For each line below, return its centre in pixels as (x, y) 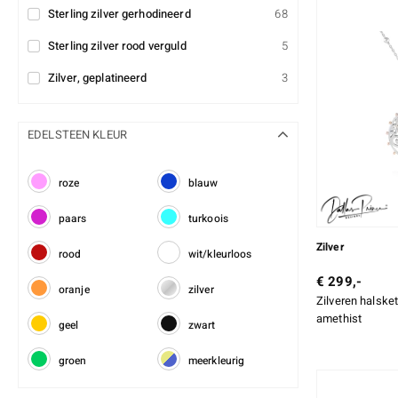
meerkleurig (217, 361)
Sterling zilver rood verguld (117, 46)
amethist (339, 319)
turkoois (208, 219)
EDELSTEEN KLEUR (77, 135)
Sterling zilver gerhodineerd (119, 14)
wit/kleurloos (220, 255)
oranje (74, 290)
